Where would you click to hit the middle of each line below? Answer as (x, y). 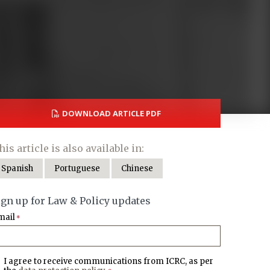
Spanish (17, 168)
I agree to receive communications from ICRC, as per (108, 261)
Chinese (137, 168)
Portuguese (77, 168)
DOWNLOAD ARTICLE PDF (111, 113)
